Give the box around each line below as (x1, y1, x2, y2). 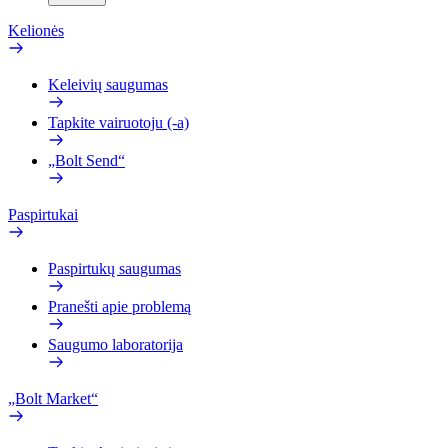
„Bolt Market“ (8, 390, 98, 407)
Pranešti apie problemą (48, 298, 191, 315)
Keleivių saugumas (48, 76, 168, 93)
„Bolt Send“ (48, 152, 125, 169)
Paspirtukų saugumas (48, 260, 181, 277)
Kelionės (8, 22, 64, 39)
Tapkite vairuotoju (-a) (48, 114, 189, 131)
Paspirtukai (8, 206, 78, 223)
